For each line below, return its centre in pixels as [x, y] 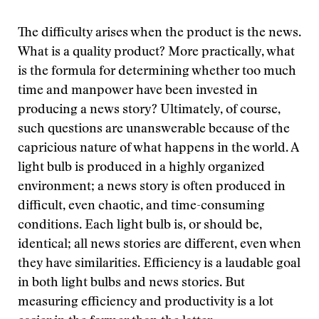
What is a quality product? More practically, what [156, 53]
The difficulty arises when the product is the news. [159, 33]
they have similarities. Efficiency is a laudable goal [159, 264]
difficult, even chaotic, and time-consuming [141, 206]
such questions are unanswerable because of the [154, 130]
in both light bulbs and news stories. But [131, 283]
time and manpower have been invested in [138, 91]
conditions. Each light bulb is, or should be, [140, 226]
